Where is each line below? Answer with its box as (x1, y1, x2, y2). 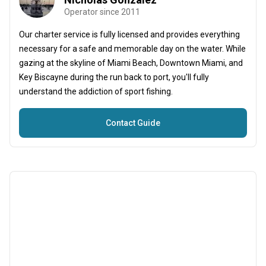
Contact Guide (106, 118, 160, 128)
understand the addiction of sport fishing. (19, 87, 173, 96)
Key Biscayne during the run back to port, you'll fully (19, 72, 209, 82)
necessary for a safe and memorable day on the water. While (19, 44, 246, 53)
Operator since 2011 (64, 7, 140, 17)
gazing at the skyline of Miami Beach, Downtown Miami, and (19, 58, 243, 68)
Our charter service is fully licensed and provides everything (19, 30, 240, 39)
